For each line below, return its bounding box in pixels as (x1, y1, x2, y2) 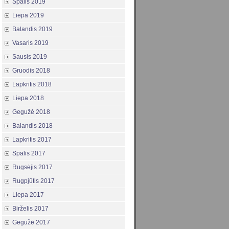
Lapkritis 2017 (12, 136, 52, 144)
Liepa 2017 (12, 191, 44, 199)
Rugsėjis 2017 (12, 164, 53, 171)
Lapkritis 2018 (12, 81, 52, 88)
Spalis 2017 (12, 150, 45, 157)
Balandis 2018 (12, 122, 53, 130)
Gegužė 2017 (12, 219, 50, 226)
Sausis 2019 (12, 53, 47, 61)
